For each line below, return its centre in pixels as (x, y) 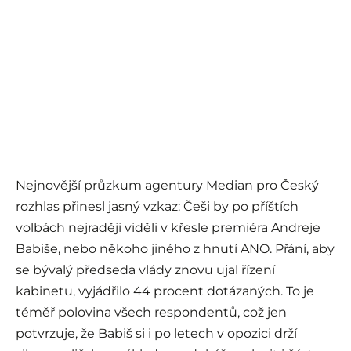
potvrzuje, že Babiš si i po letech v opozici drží (156, 334)
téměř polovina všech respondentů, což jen (151, 313)
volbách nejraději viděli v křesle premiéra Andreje (168, 228)
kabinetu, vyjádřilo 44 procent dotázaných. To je (165, 291)
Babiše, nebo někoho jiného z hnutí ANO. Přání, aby (175, 249)
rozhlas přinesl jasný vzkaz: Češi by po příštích (157, 207)
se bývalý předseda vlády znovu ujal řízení (145, 270)
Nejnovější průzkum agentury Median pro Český (167, 186)
